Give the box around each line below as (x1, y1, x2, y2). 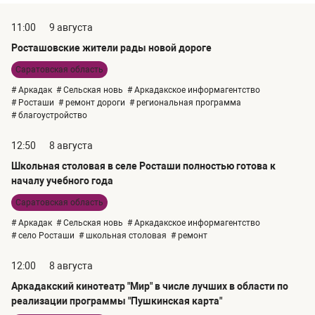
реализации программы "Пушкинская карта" (11, 295, 222, 307)
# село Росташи (11, 230, 75, 240)
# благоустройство (11, 110, 87, 120)
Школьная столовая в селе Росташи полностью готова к (11, 160, 276, 172)
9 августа (49, 21, 93, 33)
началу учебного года (11, 174, 113, 186)
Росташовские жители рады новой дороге (11, 41, 212, 53)
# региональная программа (129, 97, 241, 108)
